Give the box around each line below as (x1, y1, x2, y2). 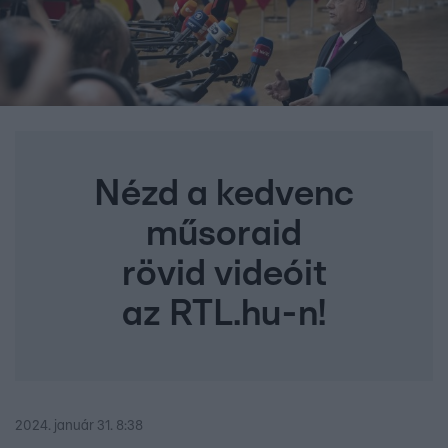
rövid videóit (121, 256, 327, 293)
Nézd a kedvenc (94, 176, 354, 213)
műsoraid (146, 216, 302, 253)
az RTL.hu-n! (122, 296, 326, 333)
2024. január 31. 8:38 (15, 419, 143, 434)
